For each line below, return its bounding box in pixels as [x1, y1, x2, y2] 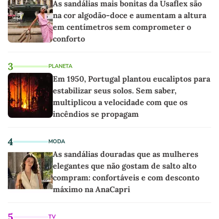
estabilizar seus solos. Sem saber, [53, 85, 176, 95]
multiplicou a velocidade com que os [53, 97, 188, 107]
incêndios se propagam [53, 109, 139, 119]
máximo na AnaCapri [53, 184, 130, 194]
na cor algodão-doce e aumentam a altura [53, 10, 206, 20]
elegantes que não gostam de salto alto [53, 160, 197, 171]
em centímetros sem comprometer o [53, 22, 191, 32]
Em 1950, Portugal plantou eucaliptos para [53, 73, 210, 84]
